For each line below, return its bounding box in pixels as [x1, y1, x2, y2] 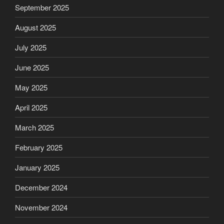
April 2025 [15, 101, 47, 112]
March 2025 [15, 121, 54, 132]
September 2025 [15, 1, 69, 12]
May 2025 [15, 81, 47, 92]
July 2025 [15, 41, 46, 52]
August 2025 [15, 21, 56, 32]
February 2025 [15, 141, 62, 152]
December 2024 [15, 181, 67, 192]
